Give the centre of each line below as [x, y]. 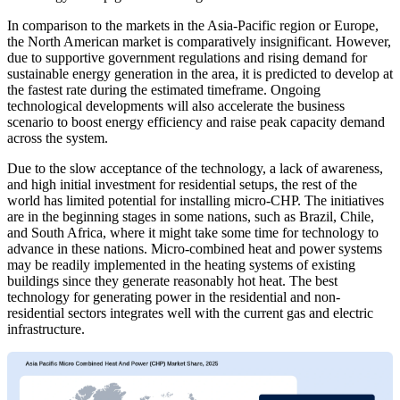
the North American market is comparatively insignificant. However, [199, 42]
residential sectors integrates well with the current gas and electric [190, 313]
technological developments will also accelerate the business [176, 106]
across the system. [58, 138]
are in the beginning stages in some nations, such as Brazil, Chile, [191, 217]
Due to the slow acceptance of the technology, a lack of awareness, [195, 169]
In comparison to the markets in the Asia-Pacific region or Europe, [193, 26]
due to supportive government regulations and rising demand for [187, 58]
